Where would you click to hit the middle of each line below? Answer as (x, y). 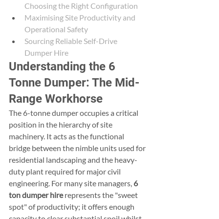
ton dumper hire (36, 195)
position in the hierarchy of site (61, 124)
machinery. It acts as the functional (67, 136)
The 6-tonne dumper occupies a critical (74, 113)
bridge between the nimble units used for (78, 148)
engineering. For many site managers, (71, 183)
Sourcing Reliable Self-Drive (72, 41)
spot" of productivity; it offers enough (72, 207)
